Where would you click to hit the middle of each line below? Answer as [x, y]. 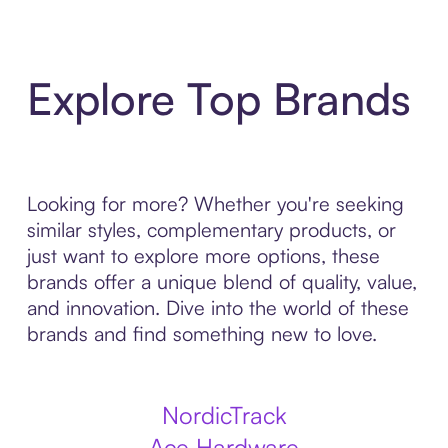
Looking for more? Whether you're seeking [215, 203]
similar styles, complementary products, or [211, 229]
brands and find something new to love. [201, 333]
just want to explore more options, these [203, 255]
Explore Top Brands [218, 98]
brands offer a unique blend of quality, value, [221, 281]
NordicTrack [224, 415]
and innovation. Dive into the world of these [217, 307]
